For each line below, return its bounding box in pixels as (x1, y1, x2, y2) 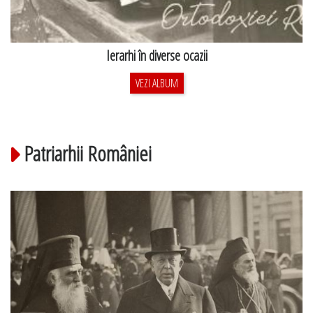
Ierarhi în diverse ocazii (105, 46, 208, 66)
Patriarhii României (24, 139, 152, 168)
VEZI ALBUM (135, 75, 178, 92)
